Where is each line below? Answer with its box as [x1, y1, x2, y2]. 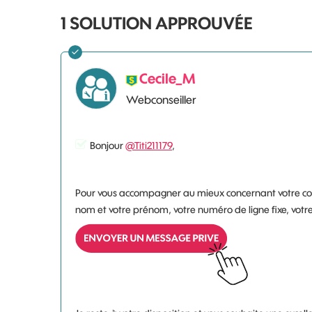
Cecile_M [139, 70, 195, 87]
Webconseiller [126, 93, 196, 107]
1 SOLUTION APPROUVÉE [61, 13, 253, 33]
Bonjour [90, 139, 125, 152]
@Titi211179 [125, 139, 172, 152]
